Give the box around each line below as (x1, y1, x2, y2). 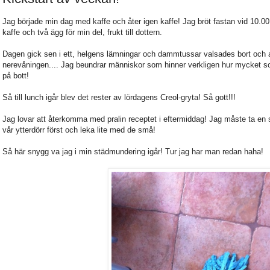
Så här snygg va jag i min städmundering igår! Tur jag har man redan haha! (2, 147, 263, 157)
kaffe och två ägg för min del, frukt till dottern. (2, 28, 162, 37)
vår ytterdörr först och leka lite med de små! (2, 125, 155, 135)
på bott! (2, 71, 29, 81)
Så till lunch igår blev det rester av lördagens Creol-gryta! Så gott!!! (2, 93, 236, 102)
